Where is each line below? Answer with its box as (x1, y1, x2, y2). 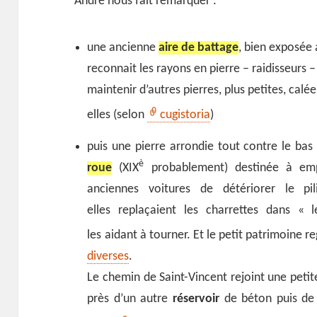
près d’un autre (87, 292, 173, 306)
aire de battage (158, 40, 239, 54)
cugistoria (160, 108, 211, 122)
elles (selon (87, 108, 148, 122)
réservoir (173, 292, 219, 306)
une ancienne (87, 40, 159, 54)
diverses (87, 249, 129, 263)
